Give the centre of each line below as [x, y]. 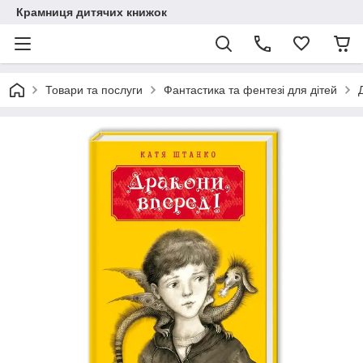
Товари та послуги [94, 90]
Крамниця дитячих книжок [92, 12]
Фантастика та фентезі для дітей [250, 90]
